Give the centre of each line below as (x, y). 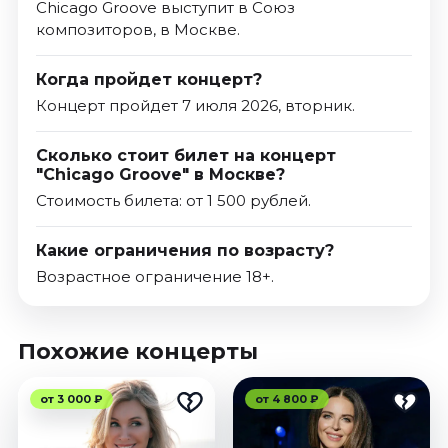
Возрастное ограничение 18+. (154, 277)
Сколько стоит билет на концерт (185, 156)
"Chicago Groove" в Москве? (160, 175)
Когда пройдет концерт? (148, 80)
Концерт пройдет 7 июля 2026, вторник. (195, 106)
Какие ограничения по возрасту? (184, 251)
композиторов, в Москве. (137, 30)
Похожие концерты (137, 352)
